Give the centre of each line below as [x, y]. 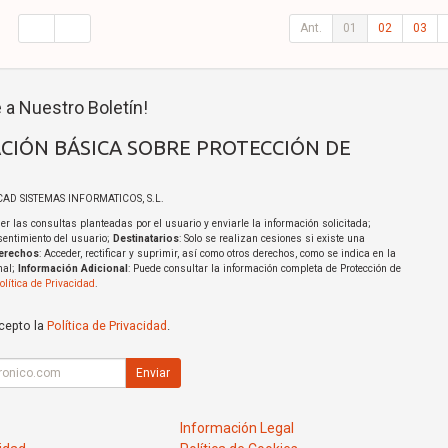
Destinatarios [145, 239]
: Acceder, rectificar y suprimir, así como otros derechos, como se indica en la [217, 254]
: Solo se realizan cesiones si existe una [271, 239]
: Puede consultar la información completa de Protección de [264, 269]
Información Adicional [72, 269]
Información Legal [237, 428]
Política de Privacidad [106, 326]
